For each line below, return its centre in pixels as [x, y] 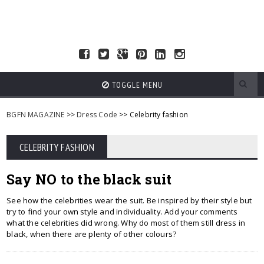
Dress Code [97, 115]
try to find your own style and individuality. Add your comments [122, 212]
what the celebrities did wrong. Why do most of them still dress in [126, 223]
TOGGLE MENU [136, 85]
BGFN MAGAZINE [36, 115]
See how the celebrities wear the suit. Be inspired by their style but [129, 200]
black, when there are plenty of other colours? [92, 234]
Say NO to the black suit [89, 179]
